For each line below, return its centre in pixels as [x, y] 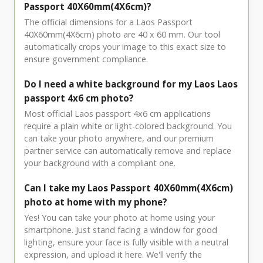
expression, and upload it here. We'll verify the [113, 255]
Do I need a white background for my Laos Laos [131, 84]
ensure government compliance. [86, 59]
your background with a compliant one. [100, 163]
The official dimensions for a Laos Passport [108, 22]
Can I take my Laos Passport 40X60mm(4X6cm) [129, 188]
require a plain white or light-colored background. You [128, 126]
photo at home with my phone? [96, 202]
